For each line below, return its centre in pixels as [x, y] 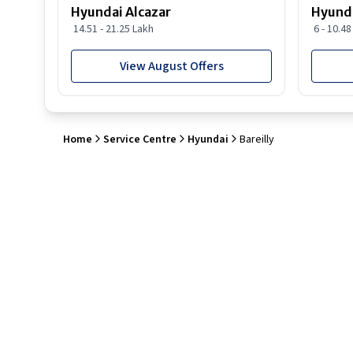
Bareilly [257, 139]
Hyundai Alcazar [121, 12]
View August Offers [171, 66]
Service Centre [140, 139]
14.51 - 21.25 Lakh [113, 29]
